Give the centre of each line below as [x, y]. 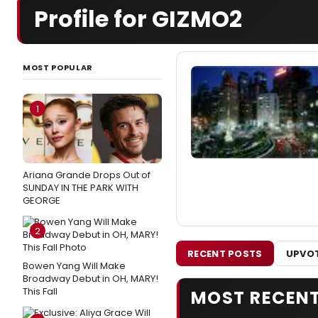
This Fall [40, 291]
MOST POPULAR [58, 67]
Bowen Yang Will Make [74, 266]
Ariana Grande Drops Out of [87, 175]
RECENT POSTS [225, 253]
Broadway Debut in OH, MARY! [91, 279]
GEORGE [42, 201]
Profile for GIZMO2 [138, 19]
